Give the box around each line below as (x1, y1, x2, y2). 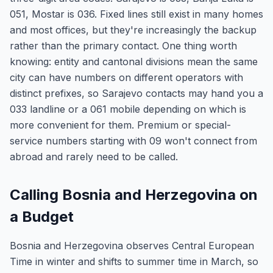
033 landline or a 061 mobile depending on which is (10, 103, 246, 115)
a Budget (10, 208, 74, 225)
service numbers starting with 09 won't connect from (10, 135, 257, 147)
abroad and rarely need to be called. (10, 151, 178, 163)
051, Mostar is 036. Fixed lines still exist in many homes (10, 8, 263, 20)
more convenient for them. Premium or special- (10, 119, 231, 131)
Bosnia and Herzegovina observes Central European (10, 239, 254, 252)
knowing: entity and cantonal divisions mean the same (10, 55, 258, 68)
